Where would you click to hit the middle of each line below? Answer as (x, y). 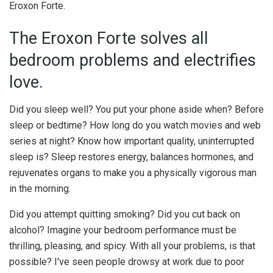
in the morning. (40, 188)
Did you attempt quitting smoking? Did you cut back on (125, 214)
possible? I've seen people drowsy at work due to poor (127, 261)
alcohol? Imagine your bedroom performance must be (123, 230)
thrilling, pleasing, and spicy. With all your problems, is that (132, 246)
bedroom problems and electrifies (133, 61)
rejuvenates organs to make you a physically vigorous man (133, 172)
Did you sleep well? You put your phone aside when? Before (136, 109)
